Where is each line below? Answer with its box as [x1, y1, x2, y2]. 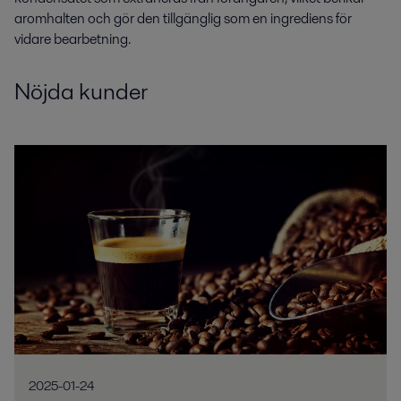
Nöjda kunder [14, 74, 148, 107]
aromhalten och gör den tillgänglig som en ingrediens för [14, 7, 352, 29]
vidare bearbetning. [14, 28, 131, 49]
